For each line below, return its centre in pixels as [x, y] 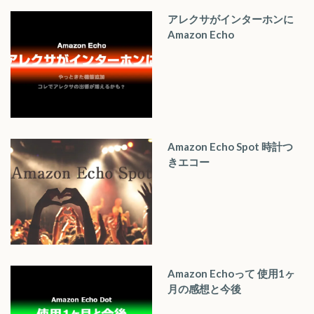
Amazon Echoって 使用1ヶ [231, 273]
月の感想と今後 [204, 288]
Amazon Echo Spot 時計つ [230, 146]
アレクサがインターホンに [231, 19]
